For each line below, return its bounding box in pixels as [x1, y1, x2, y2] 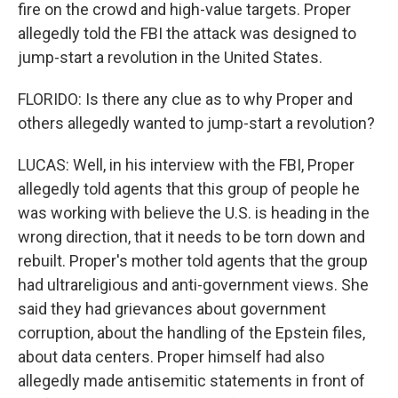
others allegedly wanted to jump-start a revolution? [18, 114, 375, 132]
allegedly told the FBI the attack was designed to [18, 24, 356, 43]
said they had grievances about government [18, 299, 326, 318]
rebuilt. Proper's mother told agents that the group [18, 251, 368, 270]
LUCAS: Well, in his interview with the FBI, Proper [18, 155, 354, 174]
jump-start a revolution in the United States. [18, 48, 322, 67]
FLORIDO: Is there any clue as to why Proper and [18, 90, 353, 108]
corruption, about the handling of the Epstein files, [18, 323, 365, 342]
